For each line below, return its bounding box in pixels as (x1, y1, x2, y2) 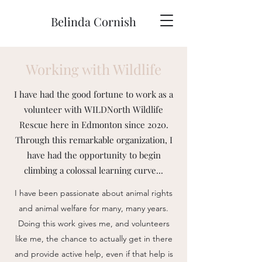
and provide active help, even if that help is (14, 249, 173, 259)
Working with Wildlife (26, 60, 161, 78)
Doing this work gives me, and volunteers (18, 218, 170, 229)
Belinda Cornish (51, 13, 136, 29)
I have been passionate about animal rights (15, 188, 173, 198)
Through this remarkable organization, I (15, 134, 173, 146)
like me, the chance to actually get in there (15, 233, 173, 244)
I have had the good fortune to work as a (14, 88, 173, 100)
